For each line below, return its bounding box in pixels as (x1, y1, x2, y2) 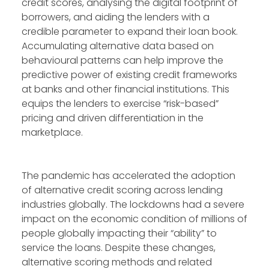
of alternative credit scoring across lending (22, 183, 223, 198)
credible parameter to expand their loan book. (22, 25, 238, 39)
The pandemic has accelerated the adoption (22, 169, 235, 183)
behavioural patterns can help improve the (22, 53, 223, 68)
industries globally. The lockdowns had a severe (22, 198, 244, 212)
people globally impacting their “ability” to (22, 226, 217, 241)
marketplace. (22, 125, 83, 140)
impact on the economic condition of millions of (22, 212, 247, 226)
